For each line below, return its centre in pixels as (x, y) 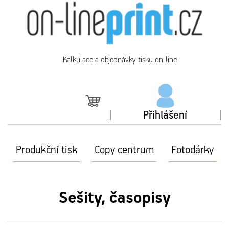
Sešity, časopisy (114, 199)
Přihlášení (165, 116)
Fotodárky (192, 150)
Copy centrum (124, 150)
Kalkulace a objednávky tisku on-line (120, 60)
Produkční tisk (46, 150)
